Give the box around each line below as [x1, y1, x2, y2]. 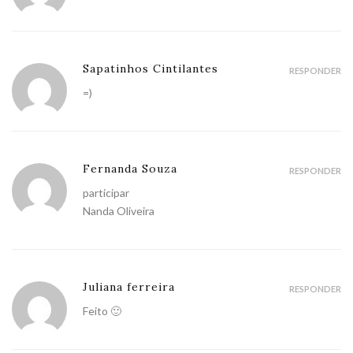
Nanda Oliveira [83, 203, 154, 217]
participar [83, 185, 129, 199]
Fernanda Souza [83, 161, 177, 176]
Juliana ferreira [83, 279, 175, 294]
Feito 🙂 [83, 303, 121, 318]
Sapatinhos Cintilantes [83, 61, 218, 76]
